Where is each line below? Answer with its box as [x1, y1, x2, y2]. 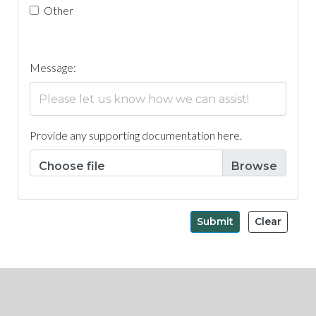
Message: [30, 61, 76, 75]
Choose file [39, 159, 105, 173]
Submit [197, 214, 233, 228]
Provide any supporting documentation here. [30, 128, 242, 142]
